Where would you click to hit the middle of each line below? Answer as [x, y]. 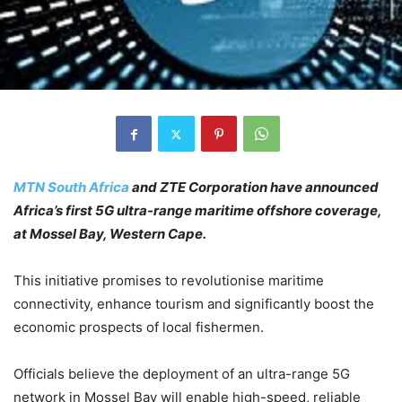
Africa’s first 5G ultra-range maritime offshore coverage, [197, 211]
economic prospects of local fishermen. [139, 328]
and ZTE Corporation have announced [254, 188]
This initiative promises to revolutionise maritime [169, 281]
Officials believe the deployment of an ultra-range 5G [182, 374]
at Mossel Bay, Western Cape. [110, 234]
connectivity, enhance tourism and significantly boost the [194, 304]
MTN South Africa [71, 188]
